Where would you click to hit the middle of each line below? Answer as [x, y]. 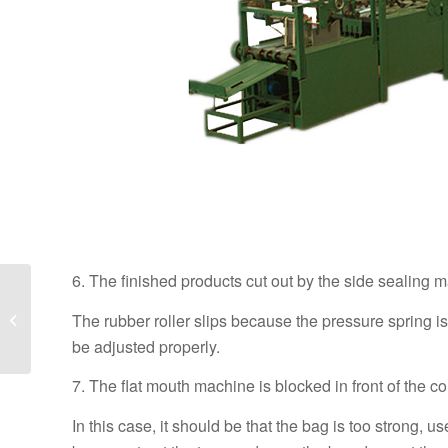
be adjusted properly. [146, 346]
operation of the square [101, 331]
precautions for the [89, 310]
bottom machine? [85, 352]
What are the [72, 289]
